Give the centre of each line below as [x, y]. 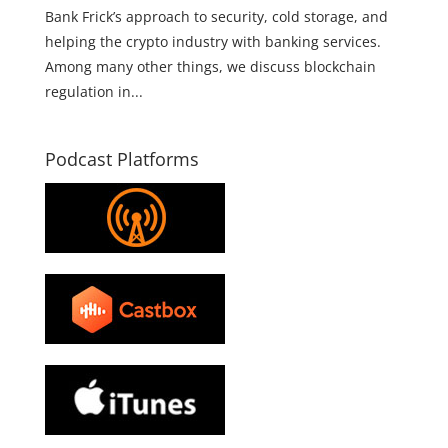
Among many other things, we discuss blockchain [210, 66]
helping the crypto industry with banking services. [212, 41]
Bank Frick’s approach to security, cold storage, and [216, 16]
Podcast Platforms [121, 159]
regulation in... [93, 91]
